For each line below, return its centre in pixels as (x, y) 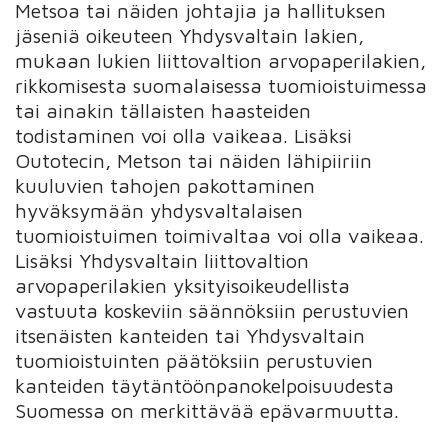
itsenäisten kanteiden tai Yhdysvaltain (190, 335)
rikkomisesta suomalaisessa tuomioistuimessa (221, 85)
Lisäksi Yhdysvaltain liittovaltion (162, 260)
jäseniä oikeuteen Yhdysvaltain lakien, (190, 35)
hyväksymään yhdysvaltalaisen (159, 210)
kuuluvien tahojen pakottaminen (165, 185)
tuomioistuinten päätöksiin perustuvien (194, 360)
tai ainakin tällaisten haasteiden (163, 110)
